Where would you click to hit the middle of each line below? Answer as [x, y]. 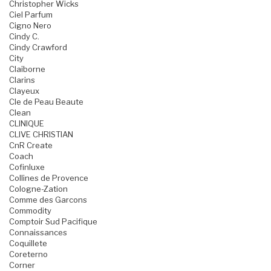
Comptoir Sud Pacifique [53, 222]
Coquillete [28, 243]
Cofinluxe [27, 167]
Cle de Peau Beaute [46, 102]
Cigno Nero [30, 26]
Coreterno [28, 254]
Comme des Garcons [48, 200]
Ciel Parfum [31, 15]
